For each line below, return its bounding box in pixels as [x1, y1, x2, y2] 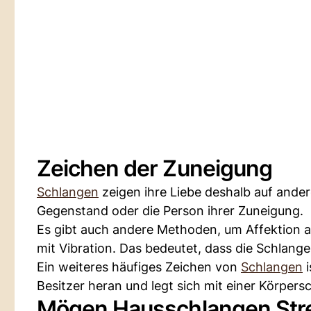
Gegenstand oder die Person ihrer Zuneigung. [37, 203, 303, 218]
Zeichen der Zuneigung [37, 155, 272, 182]
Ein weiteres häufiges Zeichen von [37, 260, 241, 274]
